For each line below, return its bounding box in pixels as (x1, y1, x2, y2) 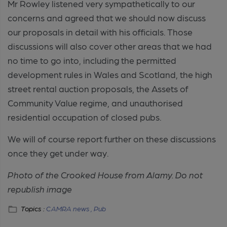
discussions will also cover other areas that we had (8, 40, 212, 51)
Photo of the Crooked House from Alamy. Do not (8, 169, 203, 180)
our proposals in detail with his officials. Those (8, 26, 193, 37)
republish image (8, 183, 72, 194)
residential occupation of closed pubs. (8, 111, 162, 122)
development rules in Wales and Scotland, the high (8, 68, 212, 80)
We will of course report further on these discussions (8, 133, 216, 144)
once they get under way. (8, 147, 109, 158)
